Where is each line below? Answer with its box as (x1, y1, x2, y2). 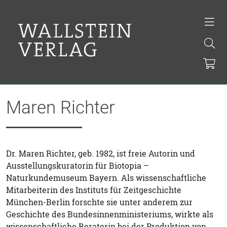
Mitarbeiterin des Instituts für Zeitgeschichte (6, 184, 181, 196)
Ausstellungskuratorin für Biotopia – (6, 160, 149, 171)
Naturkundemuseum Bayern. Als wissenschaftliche (6, 172, 206, 183)
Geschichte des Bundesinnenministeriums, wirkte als (6, 209, 213, 220)
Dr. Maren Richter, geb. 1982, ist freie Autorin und (6, 148, 195, 159)
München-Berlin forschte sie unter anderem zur (6, 197, 193, 208)
